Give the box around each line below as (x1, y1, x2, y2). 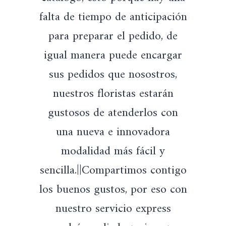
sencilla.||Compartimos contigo (39, 160, 187, 182)
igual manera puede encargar (44, 45, 182, 67)
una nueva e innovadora (56, 122, 170, 143)
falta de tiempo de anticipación (39, 7, 187, 28)
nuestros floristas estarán (52, 83, 174, 105)
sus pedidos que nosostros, (49, 64, 177, 86)
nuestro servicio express (55, 198, 171, 220)
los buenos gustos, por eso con (39, 179, 187, 201)
